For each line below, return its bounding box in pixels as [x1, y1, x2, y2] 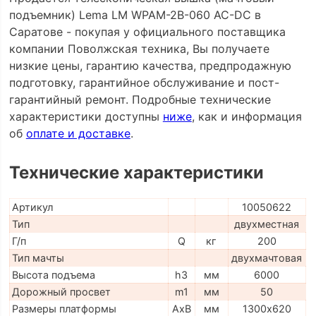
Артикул [11, 201, 53, 214]
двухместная [234, 218, 300, 231]
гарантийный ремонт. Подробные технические [8, 92, 271, 107]
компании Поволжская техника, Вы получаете [8, 41, 269, 56]
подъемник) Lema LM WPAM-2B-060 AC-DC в [8, 7, 261, 22]
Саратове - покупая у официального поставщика [8, 24, 286, 39]
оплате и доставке [25, 126, 130, 140]
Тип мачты [11, 252, 64, 265]
